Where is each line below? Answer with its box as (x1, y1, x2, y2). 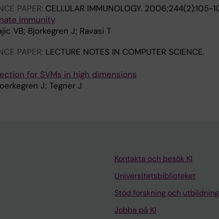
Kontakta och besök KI (114, 153, 193, 164)
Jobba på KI (114, 205, 156, 215)
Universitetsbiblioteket (114, 171, 196, 181)
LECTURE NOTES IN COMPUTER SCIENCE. (45, 46, 204, 57)
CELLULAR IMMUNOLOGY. (45, 3, 145, 14)
